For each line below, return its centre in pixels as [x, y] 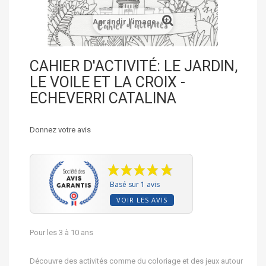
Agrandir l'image [124, 21]
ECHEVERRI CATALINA [103, 98]
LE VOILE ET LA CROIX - [107, 82]
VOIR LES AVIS [142, 199]
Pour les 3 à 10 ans [61, 232]
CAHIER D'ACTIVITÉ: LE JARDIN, [134, 66]
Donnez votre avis [60, 129]
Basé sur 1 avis [135, 184]
